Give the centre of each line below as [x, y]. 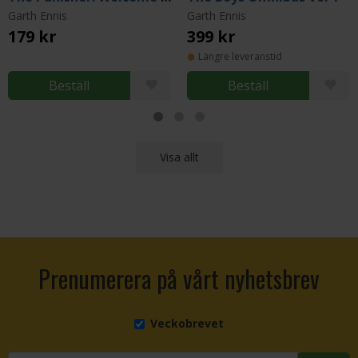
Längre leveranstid [240, 56]
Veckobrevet [187, 323]
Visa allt [179, 157]
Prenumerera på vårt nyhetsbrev [179, 278]
